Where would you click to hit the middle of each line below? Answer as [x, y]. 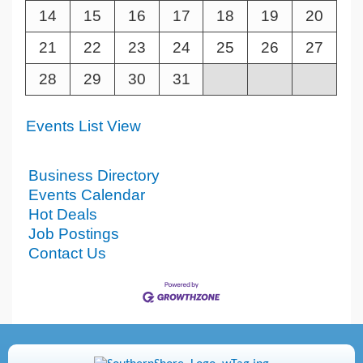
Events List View [83, 126]
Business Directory [94, 176]
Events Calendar [87, 195]
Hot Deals [63, 215]
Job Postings [74, 234]
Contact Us [67, 254]
